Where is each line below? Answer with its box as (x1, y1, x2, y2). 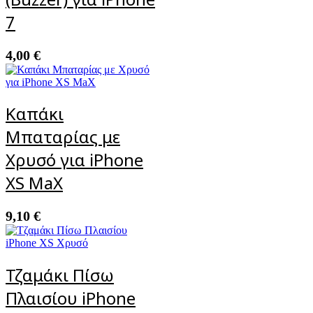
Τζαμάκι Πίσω (6, 263, 114, 287)
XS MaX (6, 171, 63, 195)
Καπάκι (6, 102, 64, 126)
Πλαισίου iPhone (6, 286, 136, 310)
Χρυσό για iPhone (6, 148, 143, 172)
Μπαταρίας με (6, 125, 120, 149)
